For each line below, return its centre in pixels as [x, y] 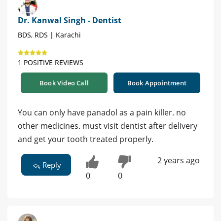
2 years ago [178, 161]
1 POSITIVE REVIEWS [51, 63]
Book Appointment [157, 83]
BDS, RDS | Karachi [49, 35]
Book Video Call [64, 83]
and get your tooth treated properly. [86, 139]
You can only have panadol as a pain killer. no [102, 113]
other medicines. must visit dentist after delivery [108, 126]
